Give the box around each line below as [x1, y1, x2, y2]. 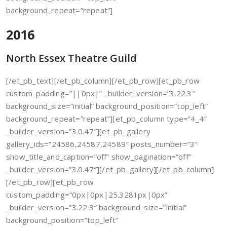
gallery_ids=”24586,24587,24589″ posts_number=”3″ [6, 139, 198, 149]
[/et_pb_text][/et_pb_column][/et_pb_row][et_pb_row [6, 75, 200, 86]
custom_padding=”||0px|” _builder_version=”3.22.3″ [6, 88, 195, 98]
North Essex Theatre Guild [6, 51, 137, 65]
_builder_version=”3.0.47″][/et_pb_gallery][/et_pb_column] [6, 164, 214, 174]
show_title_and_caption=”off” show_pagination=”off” [6, 152, 192, 162]
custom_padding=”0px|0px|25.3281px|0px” [6, 190, 168, 200]
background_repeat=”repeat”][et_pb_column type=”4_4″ [6, 113, 207, 124]
